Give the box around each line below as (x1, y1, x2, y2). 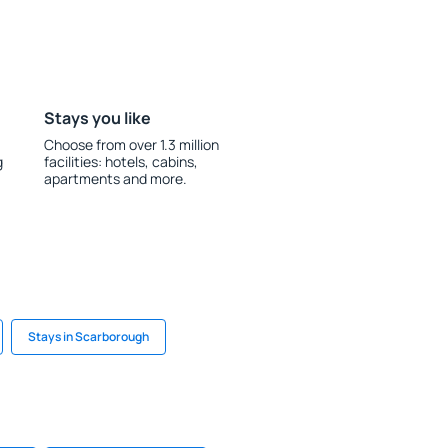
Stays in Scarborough (28, 328, 149, 345)
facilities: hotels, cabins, (43, 152, 198, 171)
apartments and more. (43, 169, 187, 188)
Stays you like (43, 107, 151, 129)
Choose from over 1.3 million (43, 135, 219, 154)
